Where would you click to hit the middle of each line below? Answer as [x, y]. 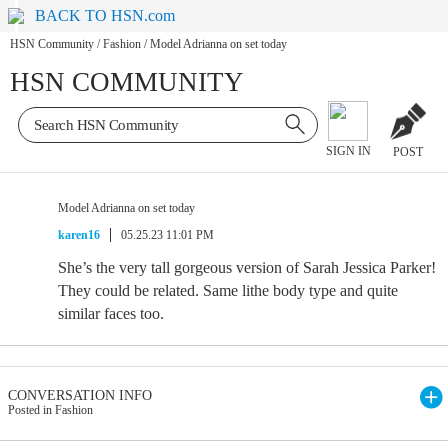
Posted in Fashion [50, 410]
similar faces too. [111, 313]
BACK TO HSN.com [105, 15]
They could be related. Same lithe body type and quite [228, 290]
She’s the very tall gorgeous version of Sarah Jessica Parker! [247, 267]
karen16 [79, 235]
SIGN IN [348, 151]
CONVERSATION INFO [80, 395]
